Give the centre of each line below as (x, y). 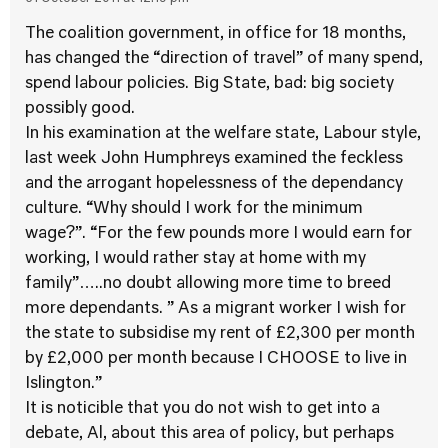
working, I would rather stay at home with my (195, 259)
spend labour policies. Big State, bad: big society (209, 84)
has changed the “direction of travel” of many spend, (224, 59)
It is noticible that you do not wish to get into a (202, 409)
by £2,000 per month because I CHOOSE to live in (216, 359)
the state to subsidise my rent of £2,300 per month (220, 334)
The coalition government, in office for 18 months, (215, 34)
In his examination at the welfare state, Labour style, (223, 134)
